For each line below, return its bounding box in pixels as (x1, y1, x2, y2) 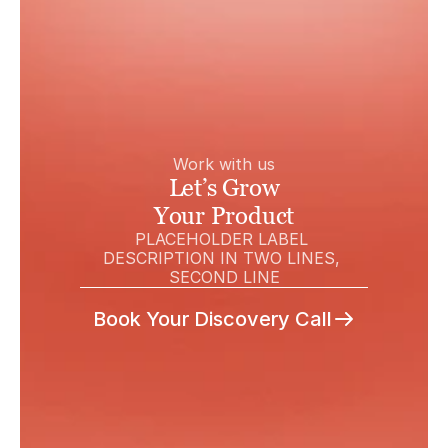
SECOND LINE (168, 267, 280, 287)
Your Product (153, 201, 295, 230)
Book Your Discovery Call (92, 307, 332, 331)
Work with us (173, 154, 275, 174)
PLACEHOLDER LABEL (135, 229, 308, 249)
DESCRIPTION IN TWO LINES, (103, 248, 340, 268)
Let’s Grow (168, 173, 280, 202)
